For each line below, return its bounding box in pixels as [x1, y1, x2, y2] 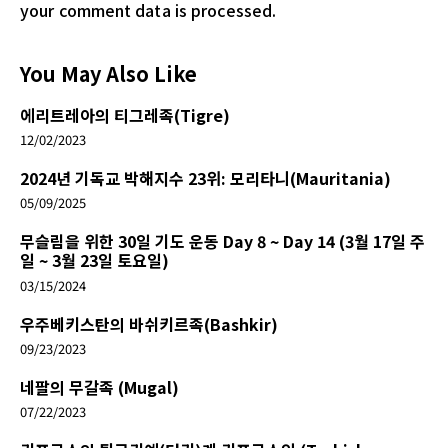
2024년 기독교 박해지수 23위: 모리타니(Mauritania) [20, 166, 391, 191]
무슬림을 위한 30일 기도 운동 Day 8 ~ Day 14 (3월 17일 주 [20, 229, 425, 254]
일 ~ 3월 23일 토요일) [20, 248, 169, 273]
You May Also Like [20, 59, 197, 89]
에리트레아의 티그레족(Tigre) [20, 103, 230, 128]
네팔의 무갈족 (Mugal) [20, 374, 179, 399]
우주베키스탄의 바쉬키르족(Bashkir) [20, 311, 278, 336]
